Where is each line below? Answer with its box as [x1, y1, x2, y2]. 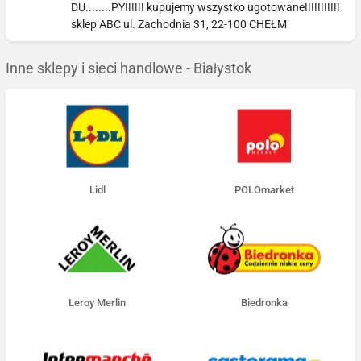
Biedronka [240, 296, 288, 309]
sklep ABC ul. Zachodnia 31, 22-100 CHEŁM [71, 18, 288, 31]
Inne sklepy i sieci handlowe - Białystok [6, 60, 251, 77]
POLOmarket [234, 184, 294, 197]
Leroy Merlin [68, 296, 126, 309]
